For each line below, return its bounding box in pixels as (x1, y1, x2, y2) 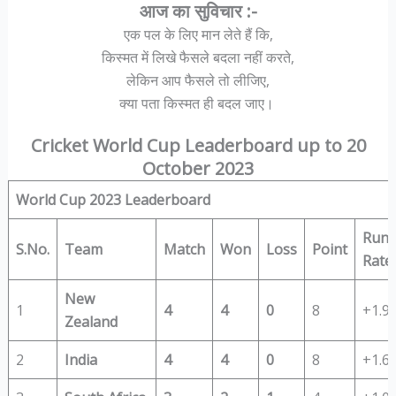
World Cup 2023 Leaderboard (15, 189, 210, 209)
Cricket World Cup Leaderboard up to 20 (30, 133, 366, 157)
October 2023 (142, 156, 254, 180)
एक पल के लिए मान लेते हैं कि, (123, 24, 273, 44)
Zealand (64, 311, 118, 331)
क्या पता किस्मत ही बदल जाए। (118, 93, 278, 113)
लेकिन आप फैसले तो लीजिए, (126, 70, 270, 90)
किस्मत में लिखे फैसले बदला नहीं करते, (102, 47, 294, 67)
